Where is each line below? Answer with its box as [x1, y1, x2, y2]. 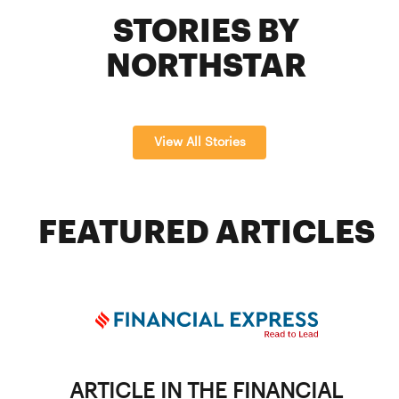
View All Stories [154, 134, 246, 149]
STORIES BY [113, 11, 299, 48]
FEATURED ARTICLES [37, 212, 375, 249]
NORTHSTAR [106, 45, 306, 83]
